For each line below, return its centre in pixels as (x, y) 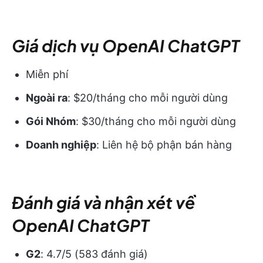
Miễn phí (47, 74)
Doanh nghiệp (61, 144)
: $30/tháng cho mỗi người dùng (156, 121)
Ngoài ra (47, 97)
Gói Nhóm (51, 121)
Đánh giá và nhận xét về (103, 202)
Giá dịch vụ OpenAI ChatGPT (126, 45)
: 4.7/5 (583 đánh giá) (94, 254)
